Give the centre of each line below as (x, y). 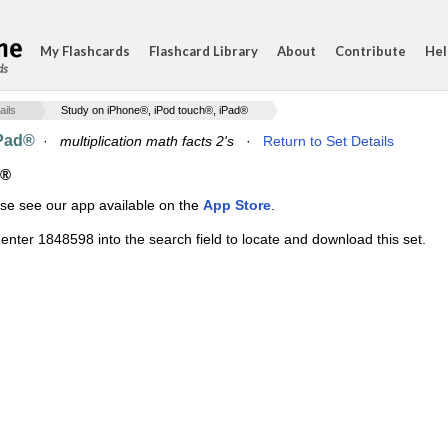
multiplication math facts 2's (147, 141)
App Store (237, 205)
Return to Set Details (328, 141)
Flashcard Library (203, 51)
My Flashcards (85, 51)
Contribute (370, 51)
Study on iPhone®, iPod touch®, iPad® (154, 110)
